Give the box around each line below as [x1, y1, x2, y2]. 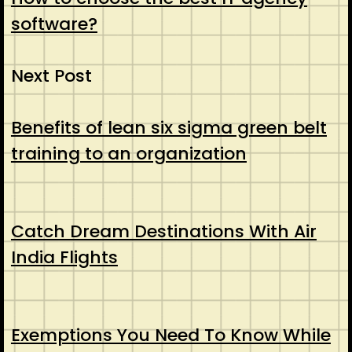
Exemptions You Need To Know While [10, 323, 331, 348]
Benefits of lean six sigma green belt [10, 115, 327, 141]
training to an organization [10, 141, 247, 167]
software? [10, 12, 97, 37]
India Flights [10, 245, 118, 270]
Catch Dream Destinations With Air [10, 219, 317, 244]
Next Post [10, 64, 92, 89]
